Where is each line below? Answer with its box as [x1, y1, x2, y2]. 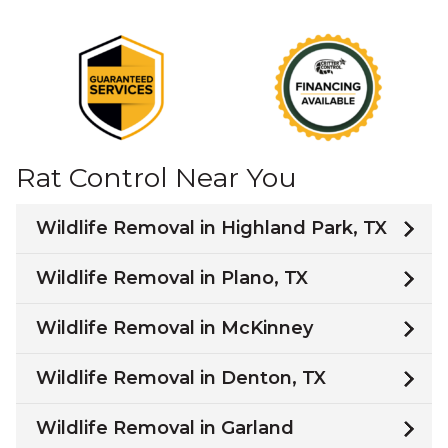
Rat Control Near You [16, 161, 297, 194]
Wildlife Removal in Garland [36, 417, 294, 439]
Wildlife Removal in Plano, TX [36, 267, 308, 289]
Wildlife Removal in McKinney [36, 317, 313, 339]
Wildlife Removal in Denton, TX [36, 367, 326, 389]
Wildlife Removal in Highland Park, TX [36, 217, 387, 239]
